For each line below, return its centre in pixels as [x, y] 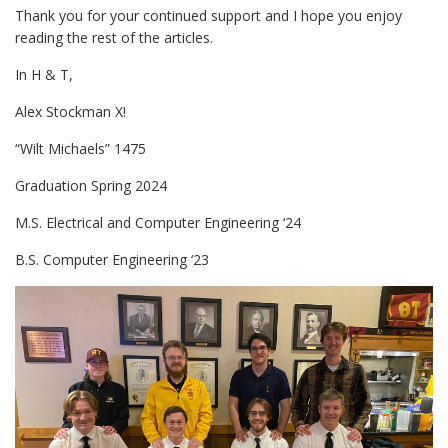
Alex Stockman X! [70, 111]
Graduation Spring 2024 [91, 185]
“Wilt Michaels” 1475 [80, 148]
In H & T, [44, 74]
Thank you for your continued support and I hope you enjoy [208, 15]
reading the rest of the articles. [114, 37]
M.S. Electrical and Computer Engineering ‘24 [158, 222]
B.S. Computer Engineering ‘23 [112, 259]
